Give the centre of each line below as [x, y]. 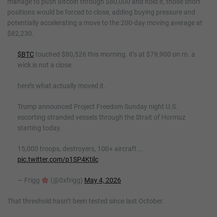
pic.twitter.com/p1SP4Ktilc [58, 160]
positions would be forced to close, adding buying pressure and [101, 12]
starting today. [39, 128]
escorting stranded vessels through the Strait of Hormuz [101, 117]
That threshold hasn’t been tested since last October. [86, 201]
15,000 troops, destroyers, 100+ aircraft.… [80, 149]
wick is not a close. [45, 65]
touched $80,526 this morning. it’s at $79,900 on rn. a [115, 54]
